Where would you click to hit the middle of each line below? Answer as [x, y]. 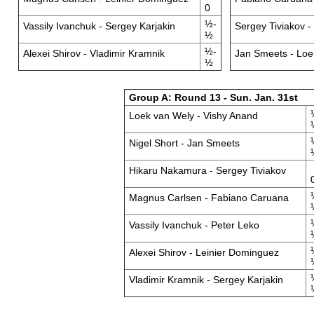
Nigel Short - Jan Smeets [184, 143]
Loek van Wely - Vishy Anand [193, 116]
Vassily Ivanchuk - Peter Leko [194, 225]
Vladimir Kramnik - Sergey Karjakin [206, 280]
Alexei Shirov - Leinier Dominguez [204, 252]
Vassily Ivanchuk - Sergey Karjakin [99, 26]
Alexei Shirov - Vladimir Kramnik [94, 53]
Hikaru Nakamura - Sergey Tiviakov [207, 170]
